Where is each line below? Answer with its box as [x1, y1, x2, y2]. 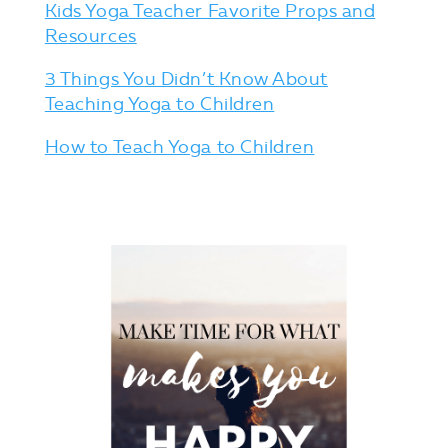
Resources [44, 24, 137, 47]
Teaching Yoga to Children [44, 92, 275, 115]
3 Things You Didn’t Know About [44, 67, 328, 90]
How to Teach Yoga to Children [44, 135, 315, 158]
